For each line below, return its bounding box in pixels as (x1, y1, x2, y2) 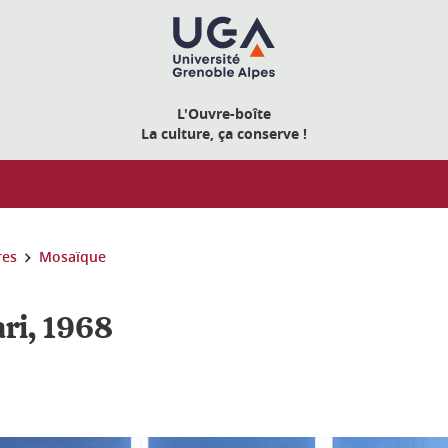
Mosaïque (39, 247, 106, 266)
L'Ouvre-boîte (177, 104, 271, 123)
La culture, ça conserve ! (141, 124, 307, 143)
